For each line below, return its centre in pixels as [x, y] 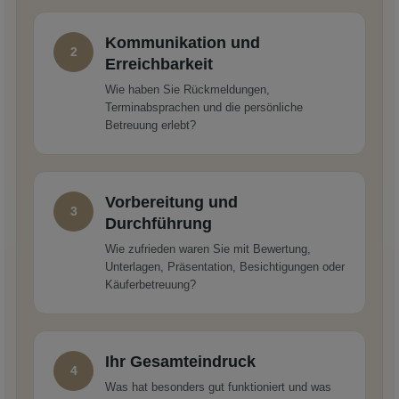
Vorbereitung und [171, 202]
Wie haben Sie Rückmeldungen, [187, 89]
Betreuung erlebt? [151, 125]
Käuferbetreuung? [151, 284]
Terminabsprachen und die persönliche [204, 107]
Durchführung [159, 223]
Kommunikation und [183, 42]
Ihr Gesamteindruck [180, 361]
